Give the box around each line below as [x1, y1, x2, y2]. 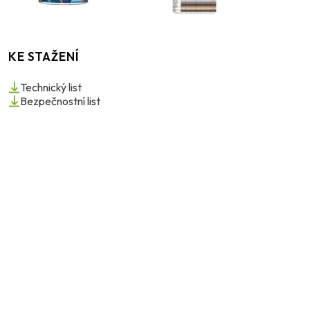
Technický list [20, 80, 82, 95]
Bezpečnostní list [20, 94, 101, 109]
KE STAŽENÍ [8, 49, 80, 64]
